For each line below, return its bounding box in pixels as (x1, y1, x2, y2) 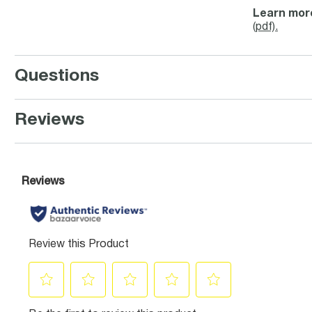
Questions (15, 68, 99, 84)
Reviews (15, 112, 84, 128)
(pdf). (253, 22, 278, 32)
